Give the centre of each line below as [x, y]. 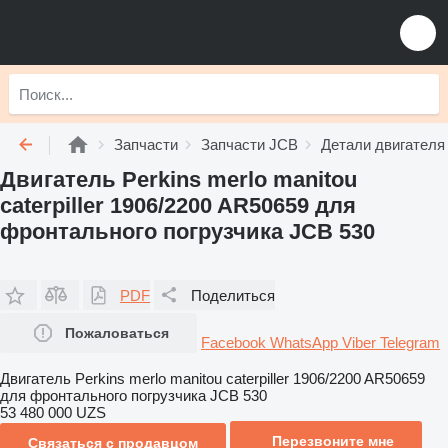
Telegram [410, 342]
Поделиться [233, 295]
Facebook [235, 342]
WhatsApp [306, 342]
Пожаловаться [117, 333]
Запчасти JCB [249, 144]
